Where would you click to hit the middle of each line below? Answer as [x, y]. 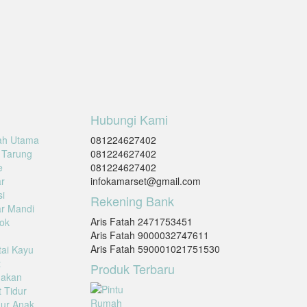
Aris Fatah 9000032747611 [150, 235]
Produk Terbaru [133, 269]
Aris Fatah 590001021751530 [156, 249]
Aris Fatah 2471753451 [142, 222]
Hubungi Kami [130, 120]
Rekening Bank [133, 201]
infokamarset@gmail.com [146, 181]
